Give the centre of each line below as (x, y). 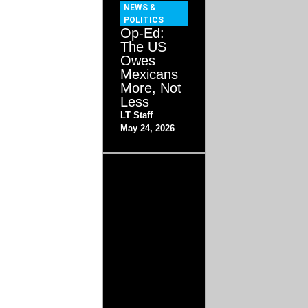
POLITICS (144, 20)
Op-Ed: (143, 33)
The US (144, 47)
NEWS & (140, 8)
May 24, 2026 (148, 129)
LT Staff (137, 115)
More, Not (151, 88)
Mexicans (150, 75)
